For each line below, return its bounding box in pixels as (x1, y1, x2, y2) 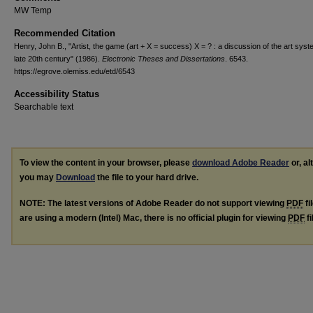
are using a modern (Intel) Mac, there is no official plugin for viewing (20, 212, 288, 223)
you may (20, 173, 56, 182)
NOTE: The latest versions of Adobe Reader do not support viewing (20, 198, 286, 208)
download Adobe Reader (192, 158, 289, 168)
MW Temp (14, 6, 52, 15)
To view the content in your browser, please (20, 158, 192, 168)
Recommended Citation (14, 28, 115, 38)
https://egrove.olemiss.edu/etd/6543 (14, 67, 135, 75)
